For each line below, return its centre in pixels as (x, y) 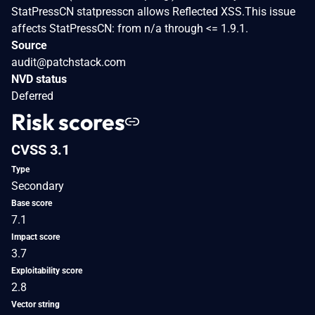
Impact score (36, 237)
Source (29, 45)
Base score (32, 203)
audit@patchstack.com (69, 62)
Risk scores (68, 121)
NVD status (39, 79)
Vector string (36, 304)
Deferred (32, 96)
